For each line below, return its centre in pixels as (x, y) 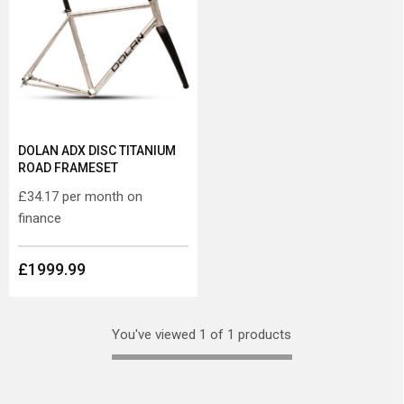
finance (40, 218)
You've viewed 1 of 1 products (202, 334)
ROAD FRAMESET (68, 167)
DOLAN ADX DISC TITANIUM (97, 150)
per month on (101, 196)
